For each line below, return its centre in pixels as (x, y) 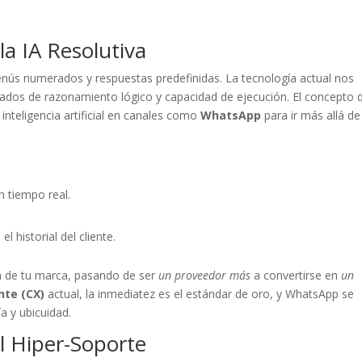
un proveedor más (205, 275)
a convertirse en (296, 275)
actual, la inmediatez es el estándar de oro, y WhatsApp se (200, 293)
